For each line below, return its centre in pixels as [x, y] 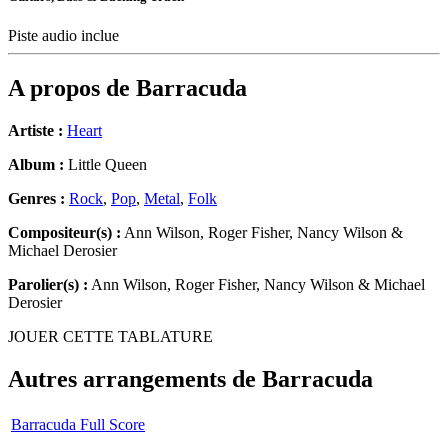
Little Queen [105, 165]
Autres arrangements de [135, 379]
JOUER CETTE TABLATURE [110, 337]
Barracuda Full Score [78, 424]
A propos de [72, 88]
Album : [36, 165]
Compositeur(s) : [64, 233]
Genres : [38, 199]
